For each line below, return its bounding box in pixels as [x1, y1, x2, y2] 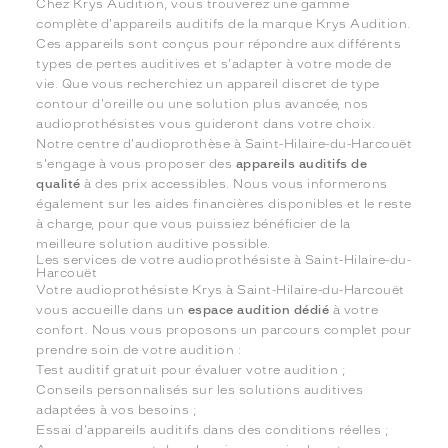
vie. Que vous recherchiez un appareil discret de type [36, 77, 380, 92]
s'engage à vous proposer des [36, 157, 236, 172]
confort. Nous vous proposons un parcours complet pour [36, 323, 412, 338]
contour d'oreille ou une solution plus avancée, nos [36, 97, 369, 112]
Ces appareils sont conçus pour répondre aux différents [36, 37, 402, 52]
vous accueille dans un [36, 303, 188, 318]
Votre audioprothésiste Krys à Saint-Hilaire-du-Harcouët [36, 283, 405, 298]
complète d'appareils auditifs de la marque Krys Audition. [36, 17, 411, 32]
